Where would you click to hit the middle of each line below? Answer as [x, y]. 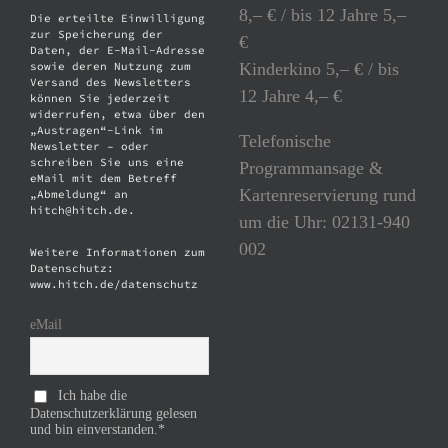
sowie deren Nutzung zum [110, 66]
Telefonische [285, 140]
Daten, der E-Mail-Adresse [117, 50]
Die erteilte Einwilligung [117, 18]
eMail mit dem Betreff [103, 178]
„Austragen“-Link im [96, 130]
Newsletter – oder [89, 146]
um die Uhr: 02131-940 [324, 221]
